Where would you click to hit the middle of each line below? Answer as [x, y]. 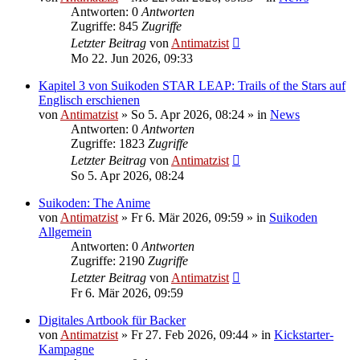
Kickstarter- [304, 334]
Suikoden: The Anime [94, 202]
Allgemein [65, 231]
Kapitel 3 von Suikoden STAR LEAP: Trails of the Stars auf [192, 85]
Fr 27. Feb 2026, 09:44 [190, 334]
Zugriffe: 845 [106, 26]
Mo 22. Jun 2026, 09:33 [132, 58]
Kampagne [66, 349]
